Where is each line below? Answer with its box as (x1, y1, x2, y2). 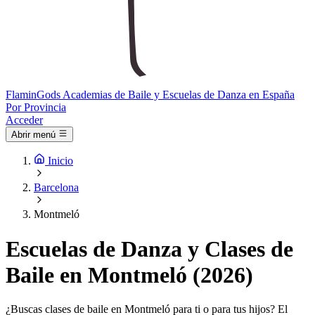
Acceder (6, 114, 43, 126)
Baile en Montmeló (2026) (6, 262, 253, 288)
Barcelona (34, 181, 79, 194)
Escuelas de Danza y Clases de (6, 236, 293, 262)
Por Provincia (6, 101, 66, 113)
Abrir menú (11, 129, 56, 141)
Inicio (48, 155, 73, 167)
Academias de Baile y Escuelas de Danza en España (63, 89, 295, 101)
